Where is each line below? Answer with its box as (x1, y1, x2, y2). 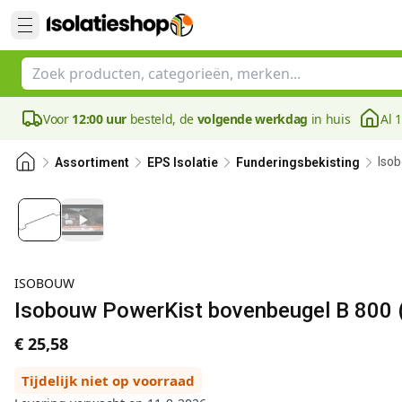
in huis (307, 109, 351, 127)
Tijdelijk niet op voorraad (22, 371, 195, 389)
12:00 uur (72, 109, 127, 127)
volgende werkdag (197, 109, 308, 127)
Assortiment (55, 154, 129, 170)
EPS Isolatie (147, 154, 218, 170)
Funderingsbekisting (236, 154, 360, 170)
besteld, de (127, 109, 197, 127)
